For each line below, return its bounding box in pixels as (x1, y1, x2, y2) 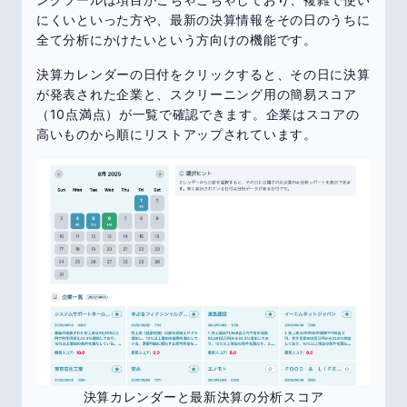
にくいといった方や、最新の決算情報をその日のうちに (36, 12, 371, 28)
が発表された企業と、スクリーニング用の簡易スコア (36, 86, 357, 103)
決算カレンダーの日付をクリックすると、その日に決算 (36, 66, 371, 83)
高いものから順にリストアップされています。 (36, 126, 317, 143)
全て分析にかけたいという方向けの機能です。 (36, 32, 317, 48)
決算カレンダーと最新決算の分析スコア (83, 388, 324, 404)
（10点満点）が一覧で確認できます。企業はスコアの (36, 106, 360, 123)
